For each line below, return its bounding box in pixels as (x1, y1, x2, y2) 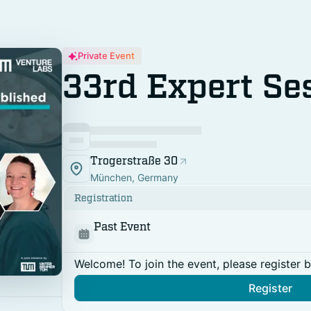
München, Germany (90, 171, 178, 183)
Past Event (94, 220, 151, 234)
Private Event (78, 50, 135, 61)
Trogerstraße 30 (90, 154, 178, 168)
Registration (74, 192, 133, 204)
